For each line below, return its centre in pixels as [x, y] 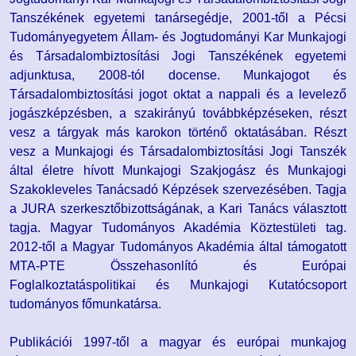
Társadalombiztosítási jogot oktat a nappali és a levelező [178, 95]
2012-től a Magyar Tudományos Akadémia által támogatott [178, 247]
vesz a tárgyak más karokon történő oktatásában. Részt [178, 133]
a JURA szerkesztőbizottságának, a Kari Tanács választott [178, 209]
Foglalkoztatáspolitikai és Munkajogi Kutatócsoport [178, 285]
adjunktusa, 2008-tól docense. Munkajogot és [178, 75]
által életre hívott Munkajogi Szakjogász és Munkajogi [178, 171]
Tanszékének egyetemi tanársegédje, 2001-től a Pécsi [178, 18]
